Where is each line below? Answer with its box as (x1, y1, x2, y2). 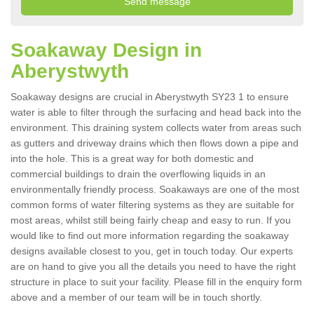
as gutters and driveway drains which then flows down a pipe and (11, 137, 299, 149)
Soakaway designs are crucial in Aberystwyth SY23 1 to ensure (11, 91, 289, 103)
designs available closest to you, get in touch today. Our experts (11, 245, 293, 257)
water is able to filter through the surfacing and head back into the (11, 107, 301, 118)
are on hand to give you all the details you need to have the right (11, 261, 296, 273)
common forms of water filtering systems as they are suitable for (11, 199, 294, 211)
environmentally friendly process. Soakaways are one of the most (11, 184, 299, 196)
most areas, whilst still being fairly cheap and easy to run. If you (11, 214, 291, 226)
